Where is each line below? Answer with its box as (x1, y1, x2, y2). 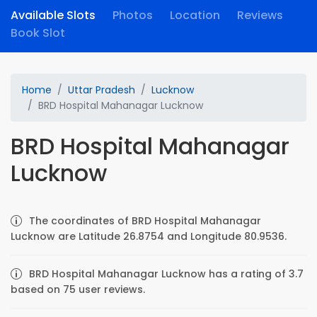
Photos (113, 7, 153, 23)
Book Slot (11, 25, 65, 41)
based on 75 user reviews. (11, 282, 145, 296)
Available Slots (11, 7, 96, 23)
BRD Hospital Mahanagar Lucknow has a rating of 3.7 (29, 267, 304, 281)
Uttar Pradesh (68, 83, 135, 97)
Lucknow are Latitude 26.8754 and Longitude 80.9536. (11, 229, 287, 243)
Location (170, 7, 220, 23)
